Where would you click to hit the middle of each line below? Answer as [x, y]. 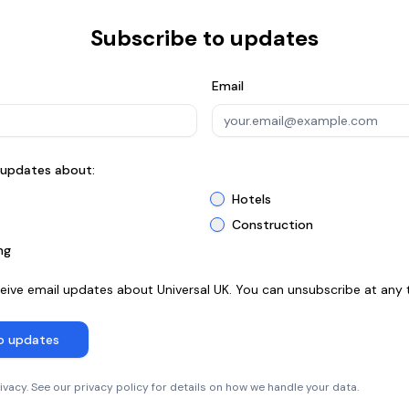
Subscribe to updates [204, 38]
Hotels [252, 199]
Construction [273, 225]
